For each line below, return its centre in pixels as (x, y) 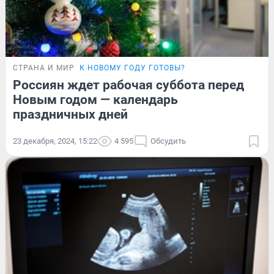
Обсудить (168, 141)
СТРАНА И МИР (44, 68)
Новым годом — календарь (95, 99)
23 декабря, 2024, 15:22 (55, 141)
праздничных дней (70, 114)
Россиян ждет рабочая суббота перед (128, 85)
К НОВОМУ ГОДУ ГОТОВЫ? (132, 68)
